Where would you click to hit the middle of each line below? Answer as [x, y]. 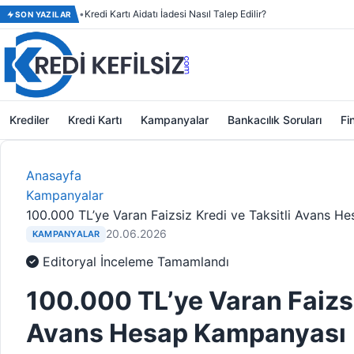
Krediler [29, 120]
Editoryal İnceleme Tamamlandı [134, 262]
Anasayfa [54, 175]
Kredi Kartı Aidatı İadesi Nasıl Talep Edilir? [176, 14]
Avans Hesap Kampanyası [186, 333]
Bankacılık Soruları [275, 120]
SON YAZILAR [43, 14]
